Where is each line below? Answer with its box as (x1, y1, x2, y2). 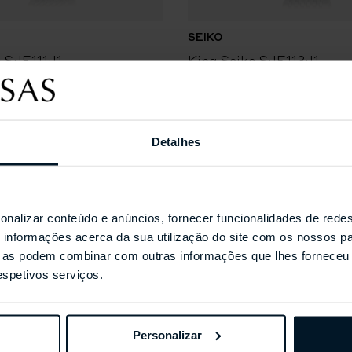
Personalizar (132, 328, 202, 342)
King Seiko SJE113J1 (187, 52, 319, 68)
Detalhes (152, 134, 200, 148)
